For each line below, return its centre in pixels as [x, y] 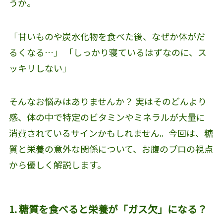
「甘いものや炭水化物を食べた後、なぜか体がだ [107, 36]
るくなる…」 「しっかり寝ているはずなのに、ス [108, 52]
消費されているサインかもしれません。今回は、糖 [111, 133]
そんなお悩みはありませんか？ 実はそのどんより [108, 101]
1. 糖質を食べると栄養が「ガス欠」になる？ [108, 209]
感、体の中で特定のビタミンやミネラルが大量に [107, 117]
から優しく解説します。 [57, 165]
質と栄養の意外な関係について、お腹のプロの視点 [111, 149]
